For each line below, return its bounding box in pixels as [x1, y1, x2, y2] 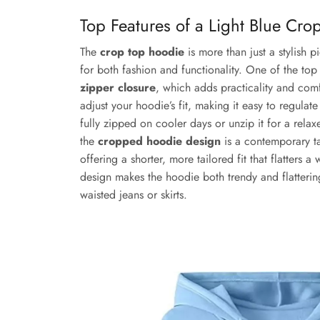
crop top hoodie [100, 44, 184, 61]
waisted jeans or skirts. [80, 186, 187, 204]
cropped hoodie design [98, 133, 221, 150]
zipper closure [80, 79, 156, 96]
